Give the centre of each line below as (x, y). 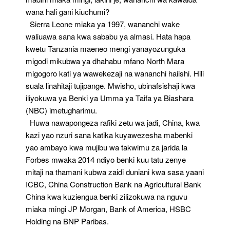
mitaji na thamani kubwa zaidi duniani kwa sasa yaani (115, 172)
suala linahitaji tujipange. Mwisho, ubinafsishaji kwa (110, 85)
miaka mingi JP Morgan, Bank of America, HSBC (108, 209)
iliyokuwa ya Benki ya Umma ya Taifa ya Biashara (110, 98)
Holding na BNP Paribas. (67, 221)
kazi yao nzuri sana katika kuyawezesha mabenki (109, 135)
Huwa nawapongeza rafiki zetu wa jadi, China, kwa (113, 122)
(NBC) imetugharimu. (61, 110)
